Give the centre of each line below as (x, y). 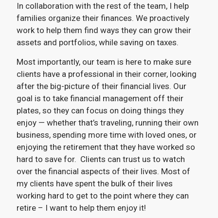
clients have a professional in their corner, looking (106, 74)
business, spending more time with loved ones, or (106, 135)
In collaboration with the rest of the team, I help (102, 6)
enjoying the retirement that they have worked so (106, 147)
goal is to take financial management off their (100, 98)
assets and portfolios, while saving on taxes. (97, 43)
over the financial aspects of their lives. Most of (103, 171)
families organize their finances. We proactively (103, 18)
